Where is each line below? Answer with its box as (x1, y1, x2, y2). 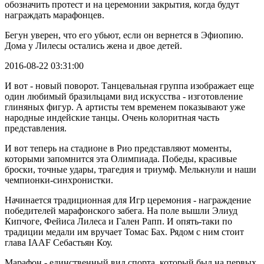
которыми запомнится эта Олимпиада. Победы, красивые (5, 153, 237, 164)
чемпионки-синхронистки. (5, 174, 113, 185)
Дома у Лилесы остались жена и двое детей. (5, 40, 182, 51)
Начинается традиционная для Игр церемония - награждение (5, 194, 251, 205)
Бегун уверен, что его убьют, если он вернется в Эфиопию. (5, 29, 243, 40)
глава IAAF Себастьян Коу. (5, 237, 113, 247)
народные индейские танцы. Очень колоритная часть (5, 112, 219, 123)
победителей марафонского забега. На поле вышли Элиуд (5, 205, 237, 216)
